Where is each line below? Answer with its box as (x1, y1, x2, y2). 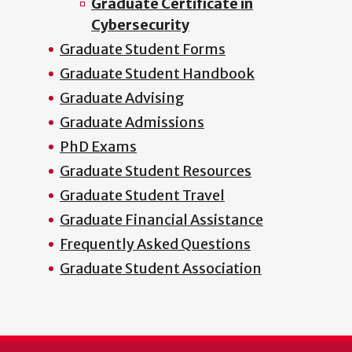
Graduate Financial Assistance (60, 210, 263, 229)
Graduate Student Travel (60, 185, 225, 204)
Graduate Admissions (60, 112, 204, 131)
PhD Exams (60, 137, 137, 156)
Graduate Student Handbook (60, 64, 255, 82)
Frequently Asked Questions (60, 234, 251, 253)
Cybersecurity (91, 15, 189, 34)
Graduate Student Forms (60, 39, 225, 58)
